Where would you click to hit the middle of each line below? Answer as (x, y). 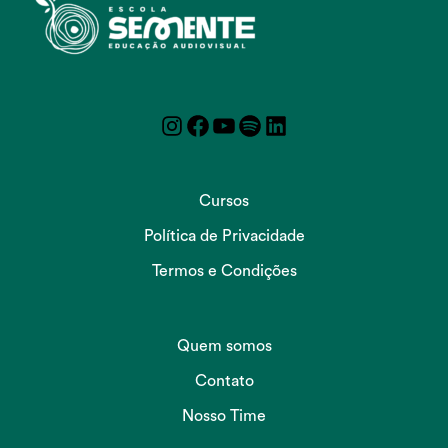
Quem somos (224, 346)
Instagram (219, 125)
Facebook (244, 125)
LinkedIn (318, 125)
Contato (224, 381)
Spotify (287, 125)
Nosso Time (224, 416)
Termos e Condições (224, 271)
